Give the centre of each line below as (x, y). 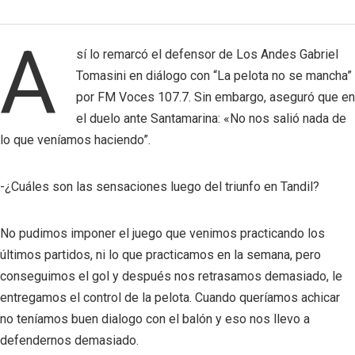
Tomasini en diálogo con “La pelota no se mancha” (214, 75)
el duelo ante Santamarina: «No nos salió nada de (211, 118)
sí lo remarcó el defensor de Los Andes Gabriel (207, 54)
